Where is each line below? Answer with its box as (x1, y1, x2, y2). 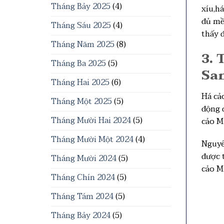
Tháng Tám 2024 (51, 189, 113, 203)
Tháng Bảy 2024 (51, 208, 110, 222)
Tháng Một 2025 (51, 94, 112, 108)
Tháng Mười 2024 (51, 151, 116, 165)
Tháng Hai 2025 (51, 75, 109, 89)
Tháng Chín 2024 (51, 170, 115, 184)
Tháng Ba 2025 (51, 56, 106, 70)
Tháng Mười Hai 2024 (51, 113, 131, 127)
